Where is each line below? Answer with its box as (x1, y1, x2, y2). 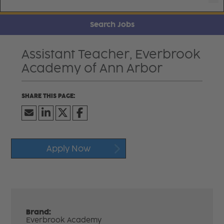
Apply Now (46, 143, 91, 153)
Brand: (26, 207, 51, 216)
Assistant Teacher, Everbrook (21, 46, 200, 61)
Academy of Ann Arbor (21, 60, 162, 75)
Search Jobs (89, 20, 134, 29)
